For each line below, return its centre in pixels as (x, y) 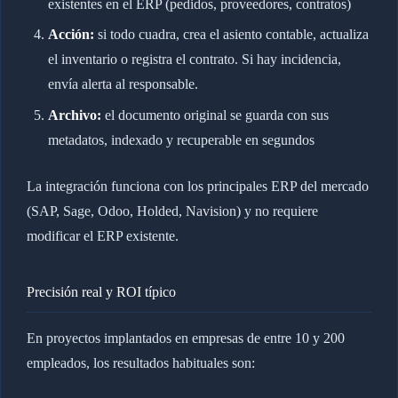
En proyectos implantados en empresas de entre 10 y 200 (185, 338)
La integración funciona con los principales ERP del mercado (197, 186)
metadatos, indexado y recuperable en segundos (181, 139)
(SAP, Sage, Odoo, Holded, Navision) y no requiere (172, 211)
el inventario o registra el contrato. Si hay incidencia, (194, 60)
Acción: (71, 35)
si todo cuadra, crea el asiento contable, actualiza (231, 35)
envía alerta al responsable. (123, 84)
